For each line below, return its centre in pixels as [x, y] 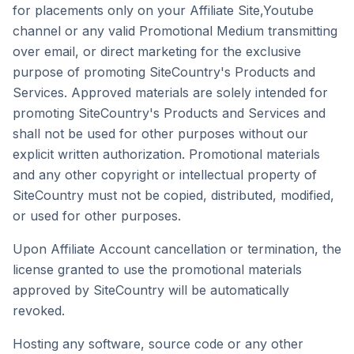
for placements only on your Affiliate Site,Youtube [163, 10]
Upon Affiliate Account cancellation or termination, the [177, 249]
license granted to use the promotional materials [157, 269]
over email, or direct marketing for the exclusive [157, 51]
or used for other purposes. [97, 216]
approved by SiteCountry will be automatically [151, 290]
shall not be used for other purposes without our [160, 134]
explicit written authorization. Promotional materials [166, 154]
